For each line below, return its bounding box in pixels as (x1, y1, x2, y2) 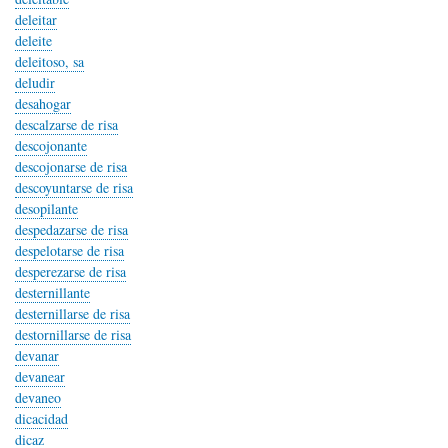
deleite (15, 31, 52, 50)
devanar (15, 346, 59, 365)
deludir (15, 73, 55, 92)
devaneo (15, 388, 61, 407)
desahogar (15, 94, 71, 113)
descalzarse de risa (15, 115, 118, 134)
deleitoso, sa (15, 52, 84, 71)
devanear (15, 367, 65, 386)
